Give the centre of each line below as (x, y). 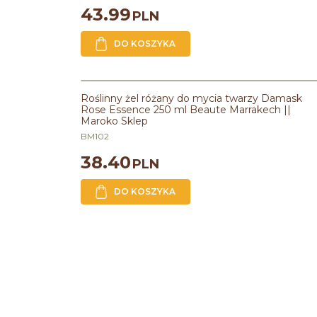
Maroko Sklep (114, 121)
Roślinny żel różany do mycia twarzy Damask (191, 98)
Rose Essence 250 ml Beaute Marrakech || (186, 110)
